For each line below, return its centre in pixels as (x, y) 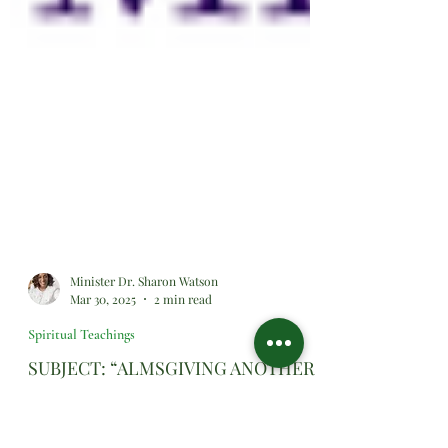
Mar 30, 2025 (103, 397)
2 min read (183, 397)
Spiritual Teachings (81, 433)
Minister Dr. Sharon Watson (144, 380)
